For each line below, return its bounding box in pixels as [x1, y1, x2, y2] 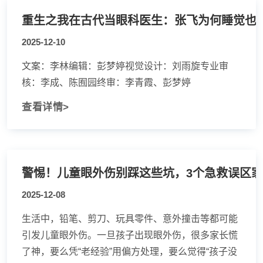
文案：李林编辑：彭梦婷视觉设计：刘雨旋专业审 [22, 61, 228, 71]
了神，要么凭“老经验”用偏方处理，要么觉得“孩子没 [22, 247, 237, 257]
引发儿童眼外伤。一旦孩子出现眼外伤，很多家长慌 [22, 230, 238, 240]
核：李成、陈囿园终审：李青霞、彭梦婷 [22, 77, 191, 87]
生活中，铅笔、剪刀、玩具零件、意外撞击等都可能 [22, 214, 238, 224]
